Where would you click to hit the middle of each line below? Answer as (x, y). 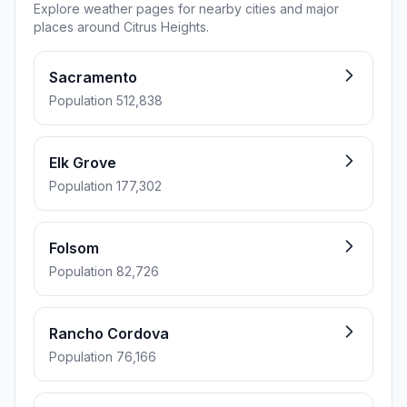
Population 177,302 (105, 186)
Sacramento (93, 77)
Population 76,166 (103, 357)
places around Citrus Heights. (121, 27)
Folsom (74, 248)
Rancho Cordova (109, 333)
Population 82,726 (104, 271)
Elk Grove (83, 163)
